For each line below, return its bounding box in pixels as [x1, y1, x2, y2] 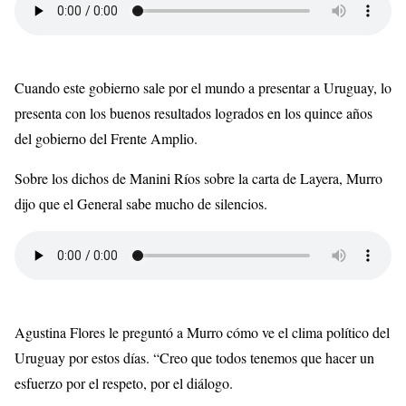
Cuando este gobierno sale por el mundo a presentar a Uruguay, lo [14, 78, 391, 98]
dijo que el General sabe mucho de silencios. [14, 194, 267, 214]
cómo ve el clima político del [223, 323, 390, 343]
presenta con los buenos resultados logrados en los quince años [14, 103, 372, 123]
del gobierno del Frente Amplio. [14, 129, 198, 149]
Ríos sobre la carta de [170, 169, 300, 188]
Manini [130, 169, 170, 188]
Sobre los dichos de [14, 169, 130, 188]
